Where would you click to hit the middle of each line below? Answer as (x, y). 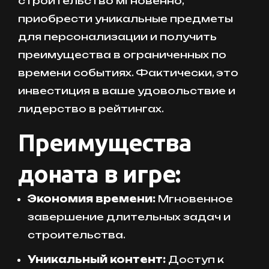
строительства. (77, 235)
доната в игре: (99, 174)
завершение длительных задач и (129, 217)
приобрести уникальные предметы (125, 19)
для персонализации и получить (117, 37)
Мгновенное (194, 199)
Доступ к (195, 260)
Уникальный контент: (97, 260)
